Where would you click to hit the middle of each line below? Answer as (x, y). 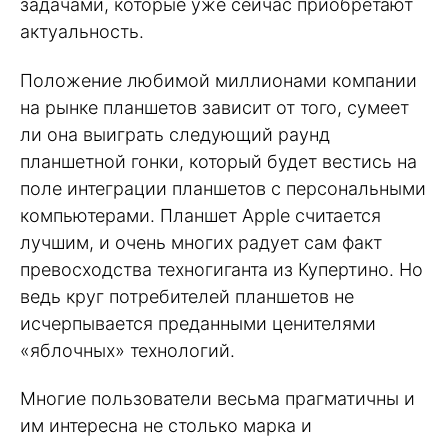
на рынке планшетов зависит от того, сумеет (214, 107)
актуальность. (82, 32)
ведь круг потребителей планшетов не (187, 296)
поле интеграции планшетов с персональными (223, 188)
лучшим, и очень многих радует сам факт (201, 242)
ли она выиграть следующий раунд (175, 134)
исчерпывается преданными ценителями (198, 323)
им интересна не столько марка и (166, 426)
